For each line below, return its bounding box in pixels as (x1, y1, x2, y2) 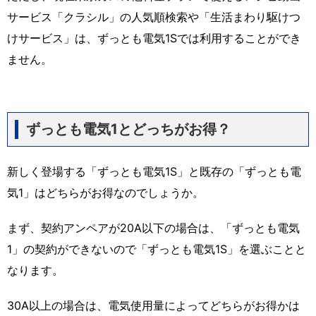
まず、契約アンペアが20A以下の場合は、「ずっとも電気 (7, 220, 300, 235)
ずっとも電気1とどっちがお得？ (26, 120, 231, 138)
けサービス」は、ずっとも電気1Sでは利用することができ (7, 30, 301, 45)
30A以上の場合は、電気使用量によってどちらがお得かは (7, 298, 300, 312)
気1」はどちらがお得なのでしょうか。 (7, 185, 204, 200)
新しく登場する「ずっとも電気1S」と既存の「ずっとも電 (7, 164, 301, 178)
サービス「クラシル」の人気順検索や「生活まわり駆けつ (7, 9, 300, 24)
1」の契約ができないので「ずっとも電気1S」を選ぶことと (7, 241, 306, 256)
